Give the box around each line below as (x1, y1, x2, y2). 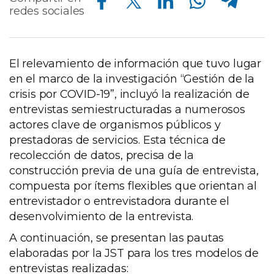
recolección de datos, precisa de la (9, 149, 194, 163)
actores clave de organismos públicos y (9, 118, 221, 132)
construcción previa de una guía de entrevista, (9, 164, 259, 178)
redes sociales (9, 4, 85, 18)
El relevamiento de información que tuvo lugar (9, 57, 261, 71)
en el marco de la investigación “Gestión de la (9, 72, 254, 86)
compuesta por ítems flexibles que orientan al (9, 179, 257, 193)
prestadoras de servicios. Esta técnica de (9, 133, 226, 147)
